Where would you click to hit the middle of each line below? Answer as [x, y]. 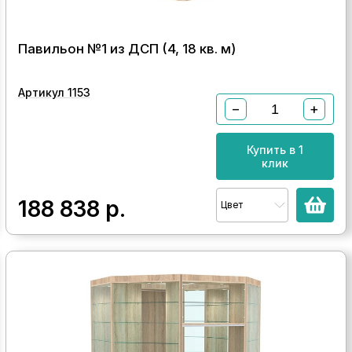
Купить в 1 [275, 150]
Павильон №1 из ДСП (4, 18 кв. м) [126, 49]
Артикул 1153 [54, 92]
